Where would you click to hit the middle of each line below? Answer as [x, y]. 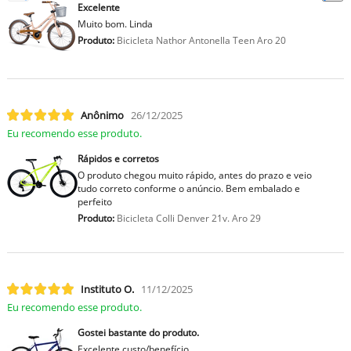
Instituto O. [107, 289]
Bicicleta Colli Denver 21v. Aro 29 [187, 218]
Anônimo [102, 115]
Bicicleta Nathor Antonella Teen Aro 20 [200, 40]
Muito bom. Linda [115, 24]
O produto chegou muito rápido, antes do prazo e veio [194, 175]
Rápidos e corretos [118, 158]
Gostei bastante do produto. [138, 332]
